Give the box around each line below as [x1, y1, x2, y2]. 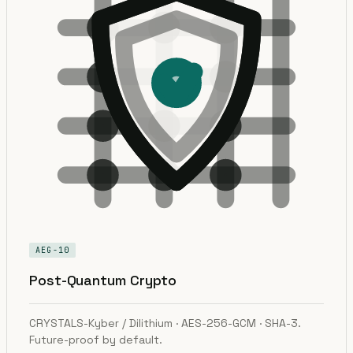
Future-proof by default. [29, 332, 162, 347]
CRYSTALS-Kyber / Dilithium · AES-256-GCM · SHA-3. [29, 315, 301, 330]
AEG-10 [35, 244, 70, 255]
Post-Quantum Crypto [29, 270, 177, 289]
